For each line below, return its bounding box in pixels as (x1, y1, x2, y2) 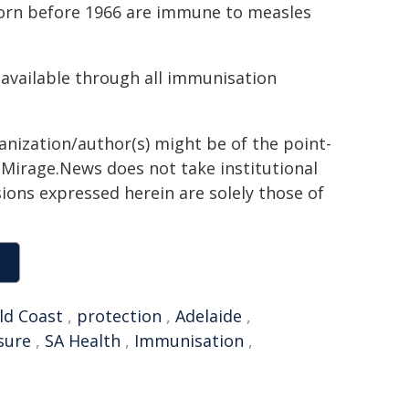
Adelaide (175, 305, 242, 327)
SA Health (45, 330, 121, 351)
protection (77, 305, 162, 327)
